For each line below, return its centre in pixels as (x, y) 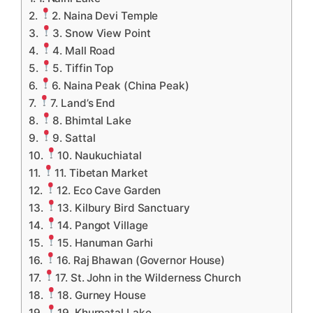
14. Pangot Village (103, 226)
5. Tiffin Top (83, 68)
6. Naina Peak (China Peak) (121, 86)
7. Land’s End (83, 103)
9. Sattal (74, 138)
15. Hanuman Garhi (105, 243)
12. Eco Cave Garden (109, 191)
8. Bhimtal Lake (92, 121)
